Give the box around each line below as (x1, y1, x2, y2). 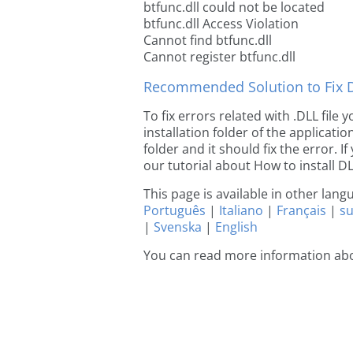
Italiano (219, 202, 263, 219)
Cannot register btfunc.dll (143, 48, 295, 65)
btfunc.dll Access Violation (143, 15, 299, 32)
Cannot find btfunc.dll (143, 32, 272, 49)
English (215, 218, 258, 236)
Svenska (154, 218, 202, 236)
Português (143, 202, 206, 219)
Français (277, 202, 326, 219)
